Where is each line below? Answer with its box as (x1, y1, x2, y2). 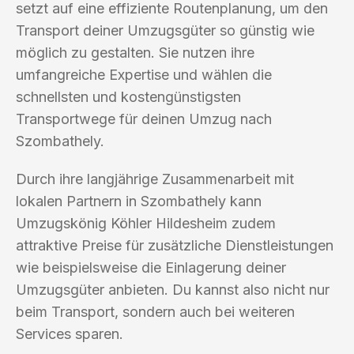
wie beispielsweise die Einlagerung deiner (16, 258, 286, 276)
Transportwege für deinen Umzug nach (16, 110, 272, 127)
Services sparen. (16, 325, 123, 342)
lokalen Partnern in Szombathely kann (16, 192, 262, 209)
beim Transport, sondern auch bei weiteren (16, 303, 295, 320)
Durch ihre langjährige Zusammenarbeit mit (16, 170, 294, 187)
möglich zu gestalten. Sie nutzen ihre (16, 43, 254, 61)
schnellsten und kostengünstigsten (16, 88, 241, 105)
